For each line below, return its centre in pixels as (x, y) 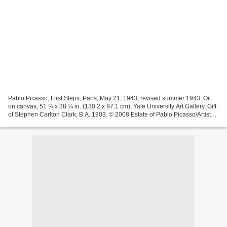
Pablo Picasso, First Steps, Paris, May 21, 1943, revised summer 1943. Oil (109, 98)
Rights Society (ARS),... (40, 122)
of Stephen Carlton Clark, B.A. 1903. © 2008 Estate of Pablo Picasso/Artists (111, 114)
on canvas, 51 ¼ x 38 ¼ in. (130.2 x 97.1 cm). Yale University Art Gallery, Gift (112, 106)
